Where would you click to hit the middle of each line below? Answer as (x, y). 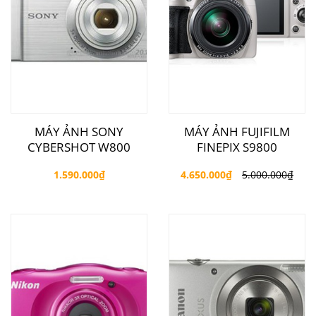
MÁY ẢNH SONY (79, 132)
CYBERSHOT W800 (79, 147)
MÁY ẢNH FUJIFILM (237, 132)
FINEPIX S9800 (237, 147)
